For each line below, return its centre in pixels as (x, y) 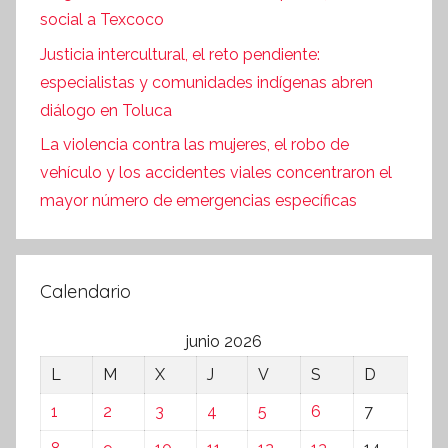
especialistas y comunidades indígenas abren (206, 82)
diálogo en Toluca (106, 110)
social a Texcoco (102, 20)
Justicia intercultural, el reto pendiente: (180, 54)
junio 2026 (224, 342)
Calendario (85, 292)
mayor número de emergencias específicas (198, 201)
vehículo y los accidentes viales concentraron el (216, 173)
